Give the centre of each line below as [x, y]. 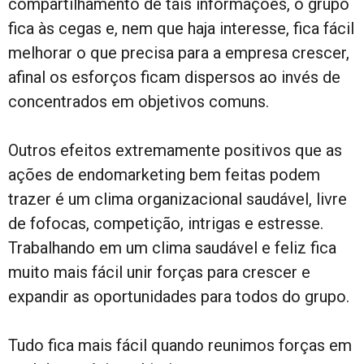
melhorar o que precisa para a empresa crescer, [179, 53]
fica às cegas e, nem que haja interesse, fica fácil [181, 29]
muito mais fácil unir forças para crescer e [159, 273]
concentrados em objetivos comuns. [139, 102]
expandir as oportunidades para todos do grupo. [179, 297]
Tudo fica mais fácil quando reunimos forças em [180, 346]
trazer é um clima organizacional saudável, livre [178, 199]
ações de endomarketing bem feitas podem [164, 175]
